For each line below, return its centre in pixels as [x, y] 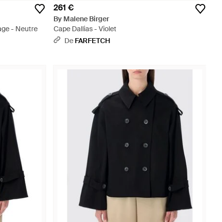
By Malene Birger [81, 19]
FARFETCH [92, 41]
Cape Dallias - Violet [85, 29]
